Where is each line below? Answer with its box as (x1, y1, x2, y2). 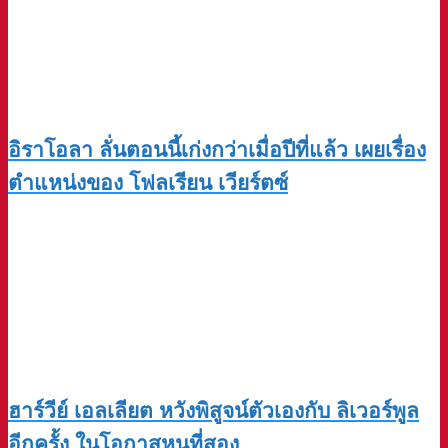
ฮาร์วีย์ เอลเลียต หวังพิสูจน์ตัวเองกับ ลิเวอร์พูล (8, 398, 419, 422)
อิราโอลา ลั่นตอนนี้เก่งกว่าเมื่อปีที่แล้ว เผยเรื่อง (8, 138, 426, 162)
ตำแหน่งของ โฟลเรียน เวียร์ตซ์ (8, 171, 288, 195)
